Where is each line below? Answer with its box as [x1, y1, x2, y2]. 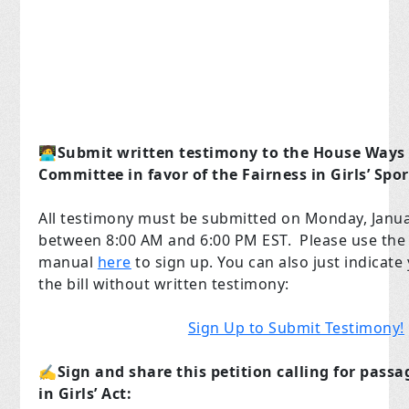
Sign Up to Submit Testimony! [187, 318, 404, 339]
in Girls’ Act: [38, 383, 132, 404]
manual [38, 252, 98, 273]
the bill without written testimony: [38, 274, 289, 295]
